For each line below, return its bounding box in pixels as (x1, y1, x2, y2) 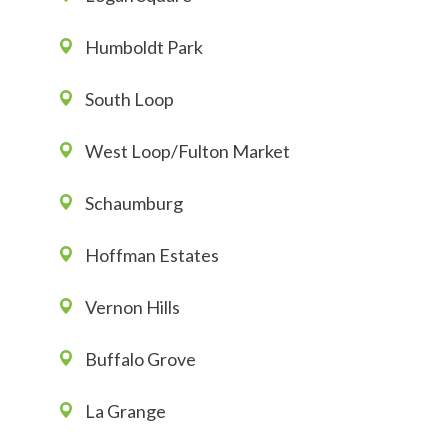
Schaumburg (85, 192, 183, 215)
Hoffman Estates (85, 244, 219, 267)
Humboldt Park (85, 36, 203, 59)
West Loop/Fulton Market (85, 140, 290, 163)
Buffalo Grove (85, 348, 196, 371)
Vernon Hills (85, 296, 180, 319)
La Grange (85, 400, 166, 423)
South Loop (85, 88, 174, 111)
